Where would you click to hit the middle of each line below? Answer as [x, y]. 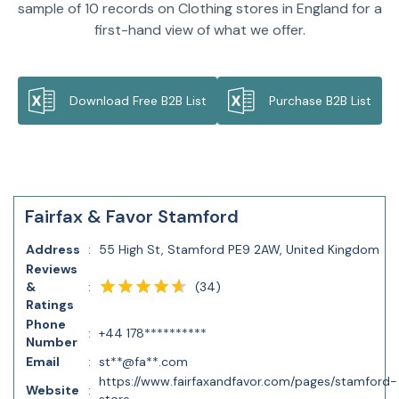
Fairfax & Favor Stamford [132, 216]
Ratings [50, 305]
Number [52, 342]
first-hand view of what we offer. [199, 30]
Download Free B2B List [138, 101]
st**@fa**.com [143, 362]
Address [53, 249]
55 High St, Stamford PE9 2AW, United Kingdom [239, 249]
